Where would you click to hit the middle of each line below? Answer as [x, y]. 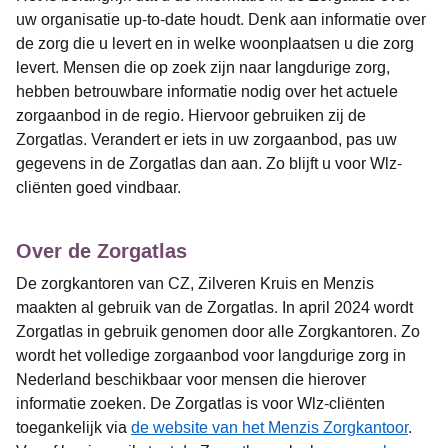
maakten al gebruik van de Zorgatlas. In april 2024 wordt [214, 307]
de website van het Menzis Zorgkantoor [269, 427]
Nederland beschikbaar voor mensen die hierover [191, 379]
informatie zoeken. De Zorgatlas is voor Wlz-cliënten [200, 403]
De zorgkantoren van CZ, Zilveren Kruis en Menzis [195, 283]
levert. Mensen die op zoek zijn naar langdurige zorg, [203, 67]
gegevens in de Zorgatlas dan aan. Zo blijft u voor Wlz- [209, 163]
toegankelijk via [73, 427]
